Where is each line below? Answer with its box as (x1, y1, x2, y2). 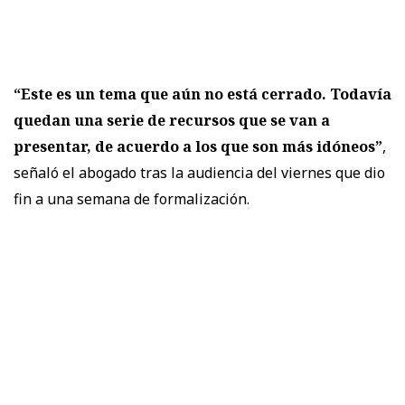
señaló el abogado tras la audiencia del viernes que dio (14, 162, 385, 183)
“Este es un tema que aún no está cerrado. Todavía (14, 83, 391, 104)
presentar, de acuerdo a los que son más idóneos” (14, 136, 382, 156)
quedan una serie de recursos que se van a (14, 109, 330, 130)
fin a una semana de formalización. (14, 188, 250, 209)
